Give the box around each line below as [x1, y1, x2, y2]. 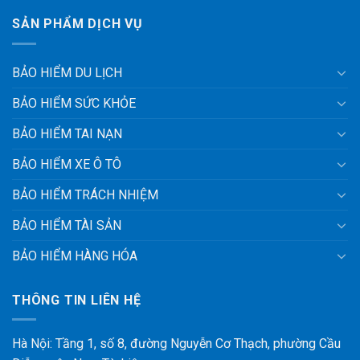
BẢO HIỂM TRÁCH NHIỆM [12, 186, 158, 202]
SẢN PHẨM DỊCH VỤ [12, 16, 143, 32]
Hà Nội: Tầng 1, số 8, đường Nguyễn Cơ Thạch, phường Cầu [12, 336, 341, 352]
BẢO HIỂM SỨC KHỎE [12, 95, 136, 111]
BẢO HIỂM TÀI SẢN [12, 217, 121, 233]
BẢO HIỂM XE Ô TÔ [12, 156, 121, 172]
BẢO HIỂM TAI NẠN [12, 125, 122, 141]
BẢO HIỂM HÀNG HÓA [12, 247, 137, 264]
